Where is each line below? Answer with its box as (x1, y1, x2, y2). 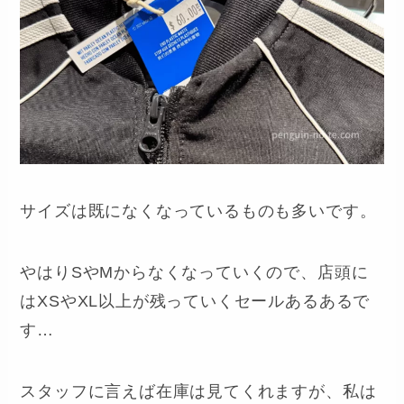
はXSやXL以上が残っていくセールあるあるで (20, 291, 371, 310)
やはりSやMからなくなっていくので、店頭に (20, 262, 369, 281)
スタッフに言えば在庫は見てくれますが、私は (20, 381, 377, 400)
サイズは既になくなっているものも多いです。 (20, 201, 377, 220)
